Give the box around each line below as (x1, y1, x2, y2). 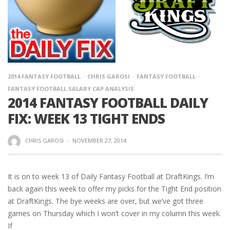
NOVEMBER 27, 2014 (72, 137, 126, 144)
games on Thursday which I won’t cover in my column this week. (8, 208, 221, 218)
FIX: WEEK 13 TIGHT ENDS (8, 109, 165, 128)
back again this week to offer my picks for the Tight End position (8, 183, 221, 194)
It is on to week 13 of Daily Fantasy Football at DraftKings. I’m (8, 171, 214, 181)
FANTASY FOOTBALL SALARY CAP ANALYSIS (8, 85, 134, 92)
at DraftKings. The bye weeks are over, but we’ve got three (8, 196, 203, 206)
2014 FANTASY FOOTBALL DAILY (8, 93, 208, 112)
